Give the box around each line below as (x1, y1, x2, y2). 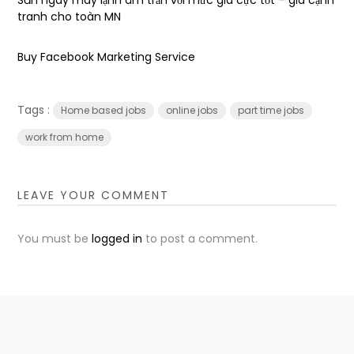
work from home (25, 130, 104, 144)
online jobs (166, 103, 219, 117)
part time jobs (238, 103, 305, 117)
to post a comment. (142, 230, 258, 247)
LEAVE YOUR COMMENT (17, 186, 170, 203)
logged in (92, 230, 143, 247)
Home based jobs (61, 103, 147, 117)
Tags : (17, 101, 54, 118)
